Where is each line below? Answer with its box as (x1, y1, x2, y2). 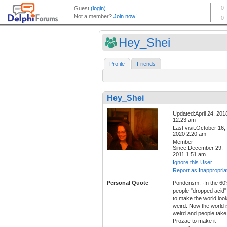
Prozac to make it (173, 218, 216, 224)
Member (173, 139, 193, 145)
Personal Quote (107, 180, 148, 186)
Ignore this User (173, 159, 212, 166)
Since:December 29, (173, 145, 223, 152)
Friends (137, 61, 156, 67)
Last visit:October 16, (173, 125, 225, 131)
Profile (109, 61, 125, 67)
